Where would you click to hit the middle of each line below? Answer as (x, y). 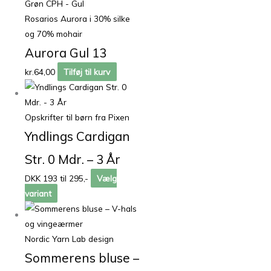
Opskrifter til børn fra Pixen (77, 117)
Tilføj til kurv (87, 71)
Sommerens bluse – (82, 257)
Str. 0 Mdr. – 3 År (73, 159)
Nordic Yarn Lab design (70, 238)
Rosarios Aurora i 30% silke (78, 18)
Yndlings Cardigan (78, 136)
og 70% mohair (54, 33)
